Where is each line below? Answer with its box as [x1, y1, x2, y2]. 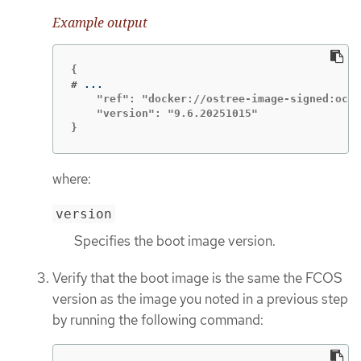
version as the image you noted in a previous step [52, 289, 348, 308]
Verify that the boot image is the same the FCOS [52, 268, 342, 287]
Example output [52, 13, 147, 31]
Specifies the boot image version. [74, 231, 276, 250]
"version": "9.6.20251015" [71, 107, 258, 120]
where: [52, 170, 91, 189]
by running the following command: [52, 310, 263, 329]
